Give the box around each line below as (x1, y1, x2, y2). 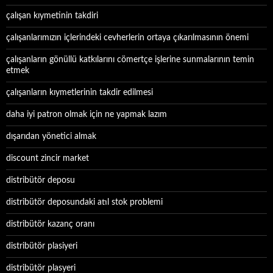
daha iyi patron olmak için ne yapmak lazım (6, 110, 167, 119)
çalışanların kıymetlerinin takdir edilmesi (6, 88, 153, 97)
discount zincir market (6, 154, 89, 163)
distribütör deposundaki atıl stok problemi (6, 198, 163, 207)
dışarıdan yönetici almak (6, 132, 96, 141)
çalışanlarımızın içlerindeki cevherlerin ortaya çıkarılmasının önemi (6, 34, 249, 42)
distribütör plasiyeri (6, 242, 77, 250)
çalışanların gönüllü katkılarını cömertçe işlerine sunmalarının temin (6, 55, 254, 64)
